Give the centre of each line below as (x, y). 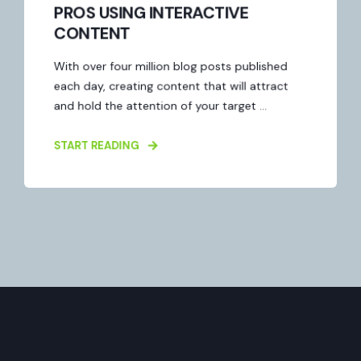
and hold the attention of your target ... (160, 105)
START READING (96, 145)
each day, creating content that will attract (171, 85)
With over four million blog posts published (170, 66)
